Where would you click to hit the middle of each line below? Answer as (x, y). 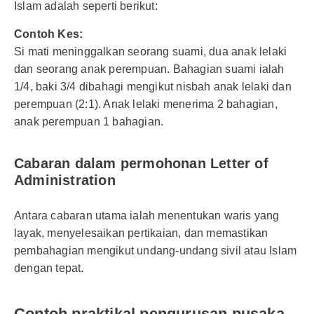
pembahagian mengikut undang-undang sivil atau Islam (156, 251)
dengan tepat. (49, 268)
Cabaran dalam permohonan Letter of (141, 163)
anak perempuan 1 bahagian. (89, 122)
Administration (65, 180)
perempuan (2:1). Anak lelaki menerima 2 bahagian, (146, 104)
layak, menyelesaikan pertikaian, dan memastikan (141, 233)
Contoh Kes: (49, 34)
